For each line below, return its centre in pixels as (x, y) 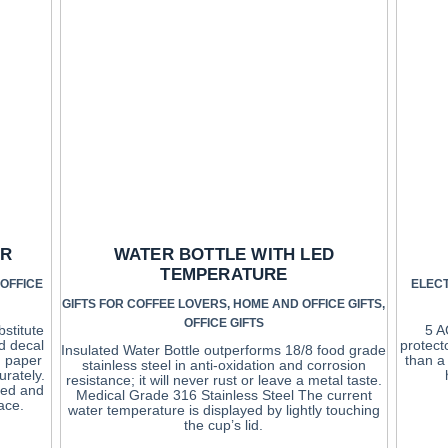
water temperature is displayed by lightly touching (223, 409)
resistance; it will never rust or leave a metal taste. (223, 379)
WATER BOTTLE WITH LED (224, 254)
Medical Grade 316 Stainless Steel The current (223, 394)
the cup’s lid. (224, 424)
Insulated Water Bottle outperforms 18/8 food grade (224, 349)
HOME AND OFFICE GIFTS (308, 303)
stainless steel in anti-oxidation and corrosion (223, 364)
